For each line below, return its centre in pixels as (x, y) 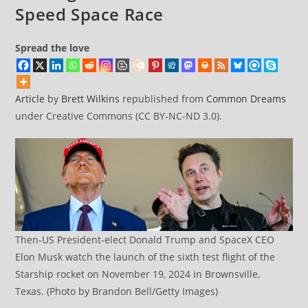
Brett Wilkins (91, 99)
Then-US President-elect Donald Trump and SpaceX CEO (145, 239)
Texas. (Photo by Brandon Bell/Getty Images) (117, 291)
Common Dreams (246, 99)
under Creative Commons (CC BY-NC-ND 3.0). (119, 116)
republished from (163, 99)
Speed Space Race (90, 14)
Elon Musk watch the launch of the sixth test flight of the (145, 256)
